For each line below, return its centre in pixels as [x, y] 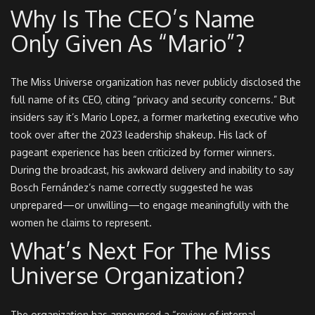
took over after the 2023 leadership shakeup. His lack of [139, 135]
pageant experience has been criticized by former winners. [143, 153]
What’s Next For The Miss [141, 251]
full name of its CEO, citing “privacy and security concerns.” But [153, 100]
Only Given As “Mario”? [128, 43]
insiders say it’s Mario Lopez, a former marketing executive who [155, 117]
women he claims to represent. [81, 223]
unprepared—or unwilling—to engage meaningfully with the [150, 205]
